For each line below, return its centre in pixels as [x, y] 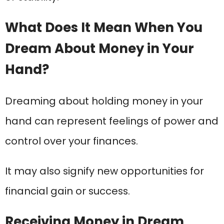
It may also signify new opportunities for [104, 171]
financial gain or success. [67, 191]
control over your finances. [71, 141]
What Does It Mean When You [104, 28]
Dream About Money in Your [99, 49]
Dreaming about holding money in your [104, 101]
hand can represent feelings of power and [112, 121]
